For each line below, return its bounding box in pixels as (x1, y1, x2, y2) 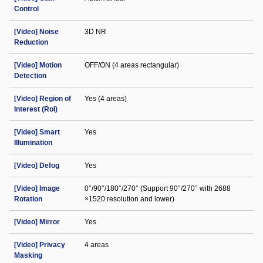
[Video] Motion (14, 61, 62, 69)
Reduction (14, 38, 48, 46)
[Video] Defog (14, 161, 59, 170)
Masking (14, 251, 42, 259)
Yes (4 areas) (85, 95, 127, 103)
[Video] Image (14, 184, 60, 193)
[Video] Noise (14, 28, 59, 36)
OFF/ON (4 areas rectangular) (85, 61, 179, 69)
